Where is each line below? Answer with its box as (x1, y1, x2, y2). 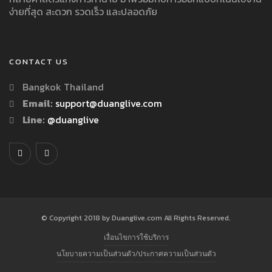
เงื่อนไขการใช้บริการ (103, 232, 169, 243)
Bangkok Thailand (22, 80, 104, 95)
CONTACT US (9, 56, 69, 68)
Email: (22, 96, 53, 111)
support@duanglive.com (55, 96, 162, 111)
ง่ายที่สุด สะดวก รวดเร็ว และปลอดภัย (9, 4, 157, 19)
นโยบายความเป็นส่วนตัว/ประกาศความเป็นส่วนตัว (56, 248, 216, 259)
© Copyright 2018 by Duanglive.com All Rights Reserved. (41, 212, 231, 224)
